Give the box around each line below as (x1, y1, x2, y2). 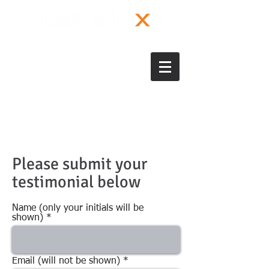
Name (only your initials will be (12, 204, 144, 213)
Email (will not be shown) (12, 256, 120, 266)
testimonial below (12, 172, 141, 192)
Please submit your (12, 154, 147, 174)
